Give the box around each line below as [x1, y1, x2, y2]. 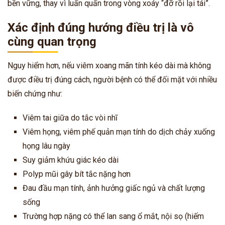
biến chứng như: [8, 88, 62, 98]
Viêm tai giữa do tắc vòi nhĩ [23, 113, 118, 123]
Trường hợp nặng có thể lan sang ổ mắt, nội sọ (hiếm [23, 211, 204, 221]
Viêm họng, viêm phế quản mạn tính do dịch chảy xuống [23, 127, 215, 137]
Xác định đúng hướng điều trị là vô [8, 20, 194, 35]
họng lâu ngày [23, 141, 70, 151]
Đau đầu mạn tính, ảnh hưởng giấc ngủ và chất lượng [23, 183, 205, 193]
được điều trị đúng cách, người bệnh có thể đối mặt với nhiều [8, 74, 217, 84]
